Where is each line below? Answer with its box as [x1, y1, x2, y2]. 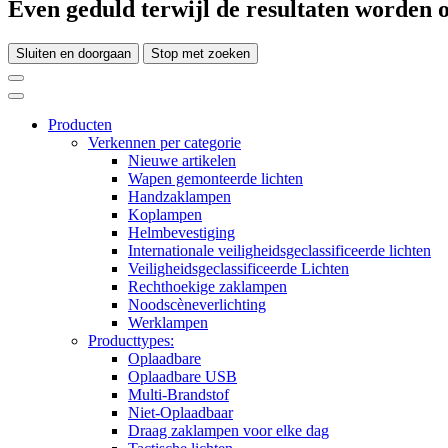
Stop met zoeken [151, 46, 250, 62]
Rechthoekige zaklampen [128, 278, 287, 296]
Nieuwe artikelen [128, 152, 236, 170]
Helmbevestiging [128, 224, 235, 242]
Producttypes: [88, 332, 174, 350]
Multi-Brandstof [128, 386, 229, 404]
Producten [48, 116, 112, 134]
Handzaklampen [128, 188, 231, 206]
